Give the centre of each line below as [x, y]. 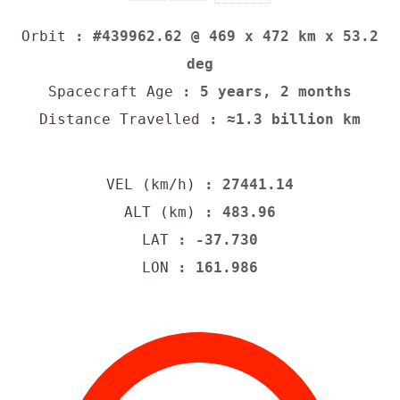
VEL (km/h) [151, 184]
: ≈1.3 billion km [280, 120]
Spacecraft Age [111, 92]
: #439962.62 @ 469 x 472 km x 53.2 [222, 37]
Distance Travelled [120, 120]
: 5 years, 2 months [262, 92]
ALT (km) [160, 212]
